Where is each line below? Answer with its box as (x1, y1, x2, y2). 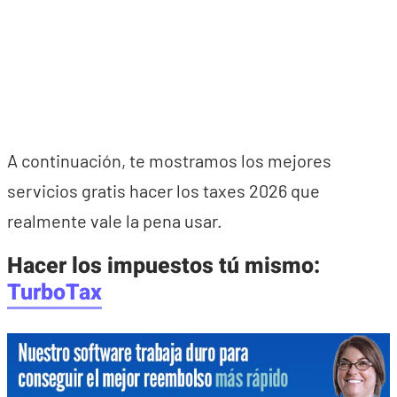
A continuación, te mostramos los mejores (7, 150, 331, 171)
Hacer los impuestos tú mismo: (7, 250, 320, 283)
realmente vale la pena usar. (7, 210, 222, 231)
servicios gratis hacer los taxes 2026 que (7, 180, 320, 201)
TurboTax (7, 276, 102, 309)
